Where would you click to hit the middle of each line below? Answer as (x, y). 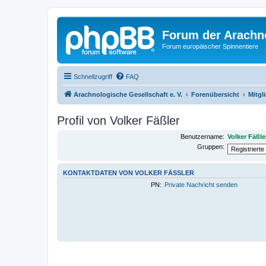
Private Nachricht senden (201, 185)
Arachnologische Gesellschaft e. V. (128, 94)
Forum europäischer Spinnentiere (210, 46)
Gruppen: (210, 146)
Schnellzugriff (93, 76)
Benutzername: (202, 136)
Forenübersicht (215, 94)
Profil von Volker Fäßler (118, 120)
